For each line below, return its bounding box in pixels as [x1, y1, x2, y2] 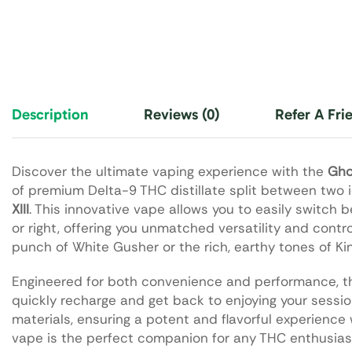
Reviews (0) [144, 105, 220, 123]
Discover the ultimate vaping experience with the [12, 163, 328, 180]
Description [12, 105, 89, 123]
